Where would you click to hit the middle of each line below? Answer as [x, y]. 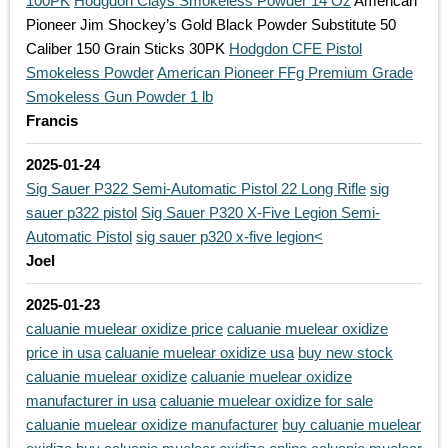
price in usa [63, 353]
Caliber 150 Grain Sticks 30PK [127, 49]
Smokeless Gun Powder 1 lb [119, 97]
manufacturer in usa [91, 401]
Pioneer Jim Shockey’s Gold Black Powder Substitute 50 [211, 25]
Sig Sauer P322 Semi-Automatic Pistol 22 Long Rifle [196, 189]
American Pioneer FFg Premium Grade [285, 73]
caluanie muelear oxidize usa [199, 353]
